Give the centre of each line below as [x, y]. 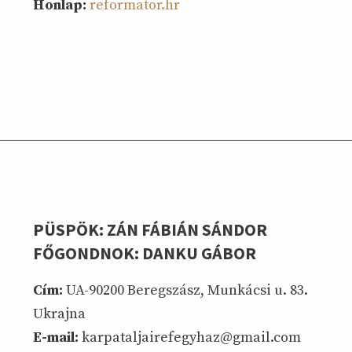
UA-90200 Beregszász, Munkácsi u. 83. [185, 290]
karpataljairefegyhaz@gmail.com [190, 337]
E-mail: [56, 337]
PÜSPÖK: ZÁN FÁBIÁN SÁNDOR [150, 229]
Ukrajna [59, 314]
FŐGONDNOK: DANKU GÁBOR [145, 253]
